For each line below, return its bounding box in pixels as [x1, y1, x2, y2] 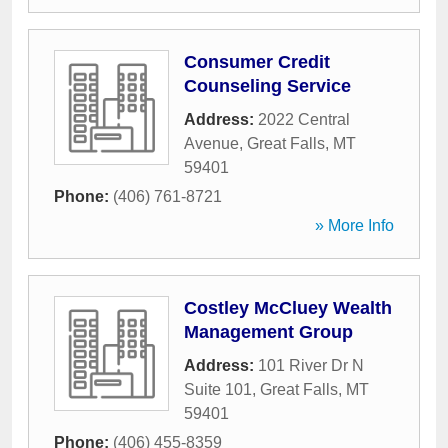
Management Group [184, 322, 353, 342]
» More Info [315, 217, 394, 234]
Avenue [184, 135, 239, 152]
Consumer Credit [184, 52, 330, 72]
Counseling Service [184, 76, 351, 96]
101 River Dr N [258, 357, 364, 374]
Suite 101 [184, 381, 252, 398]
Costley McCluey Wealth [184, 298, 392, 318]
